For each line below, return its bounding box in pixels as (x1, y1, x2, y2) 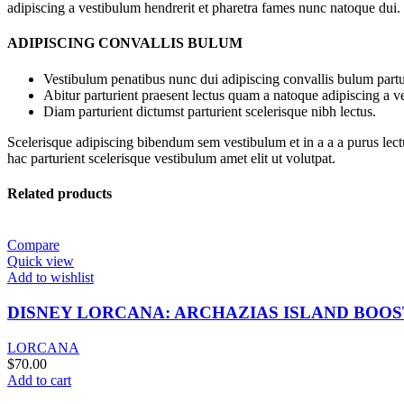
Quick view (7, 253, 74, 270)
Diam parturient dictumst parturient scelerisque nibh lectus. (43, 103, 376, 119)
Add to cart (7, 372, 71, 388)
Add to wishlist (7, 270, 94, 286)
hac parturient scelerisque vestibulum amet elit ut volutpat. (7, 150, 335, 166)
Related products (7, 185, 112, 201)
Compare (7, 237, 60, 253)
